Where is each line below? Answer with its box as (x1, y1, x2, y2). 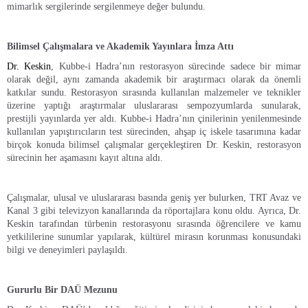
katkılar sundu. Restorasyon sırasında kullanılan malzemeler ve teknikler (7, 87, 301, 98)
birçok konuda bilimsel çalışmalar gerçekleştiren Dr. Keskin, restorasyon (7, 140, 301, 151)
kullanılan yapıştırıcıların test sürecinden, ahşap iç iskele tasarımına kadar (7, 126, 301, 137)
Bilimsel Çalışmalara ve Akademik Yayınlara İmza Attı (7, 41, 234, 52)
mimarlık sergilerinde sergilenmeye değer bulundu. (7, 1, 206, 12)
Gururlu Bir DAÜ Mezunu (7, 285, 118, 296)
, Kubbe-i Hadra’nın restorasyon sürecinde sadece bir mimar (51, 61, 301, 72)
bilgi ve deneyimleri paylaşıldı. (7, 245, 128, 256)
